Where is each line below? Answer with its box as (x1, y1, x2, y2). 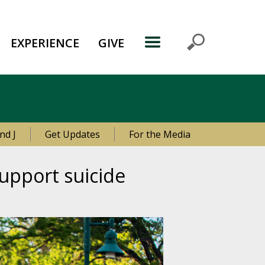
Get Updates (45, 128, 100, 141)
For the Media (129, 128, 190, 141)
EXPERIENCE (11, 35, 80, 51)
